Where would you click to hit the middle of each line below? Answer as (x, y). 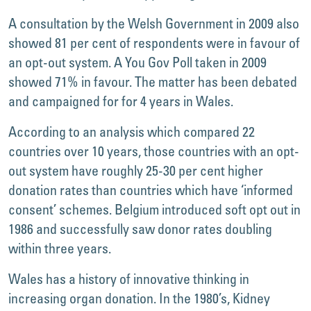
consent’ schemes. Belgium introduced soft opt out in (154, 209)
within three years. (60, 248)
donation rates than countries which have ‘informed (151, 190)
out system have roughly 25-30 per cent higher (136, 170)
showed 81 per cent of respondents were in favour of (154, 43)
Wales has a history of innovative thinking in (129, 279)
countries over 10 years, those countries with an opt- (154, 151)
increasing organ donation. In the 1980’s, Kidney (139, 298)
